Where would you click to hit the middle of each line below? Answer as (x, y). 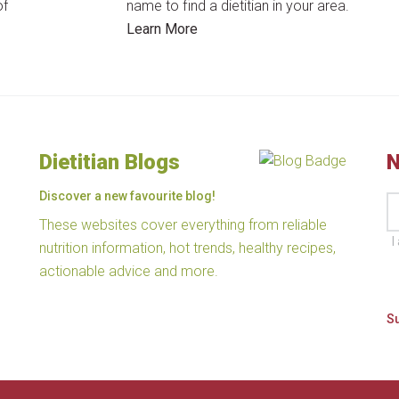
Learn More (163, 29)
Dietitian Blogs (110, 162)
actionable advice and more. (129, 271)
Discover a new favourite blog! (127, 196)
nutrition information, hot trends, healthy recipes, (187, 248)
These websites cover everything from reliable (183, 225)
